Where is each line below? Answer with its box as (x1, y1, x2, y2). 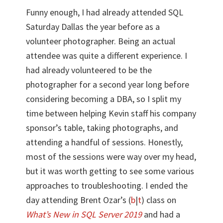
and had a (142, 208, 181, 220)
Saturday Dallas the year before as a (26, 20, 160, 32)
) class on (141, 194, 177, 206)
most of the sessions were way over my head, (26, 150, 197, 162)
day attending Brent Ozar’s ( (26, 194, 131, 206)
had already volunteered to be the (26, 64, 152, 76)
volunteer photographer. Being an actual (26, 35, 176, 47)
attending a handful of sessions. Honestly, (26, 136, 183, 148)
